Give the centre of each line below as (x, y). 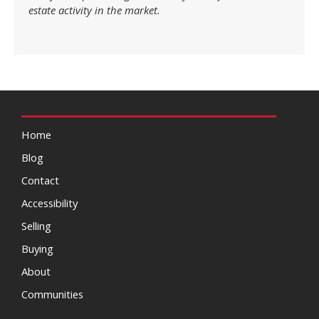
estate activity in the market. (94, 10)
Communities (52, 294)
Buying (37, 248)
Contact (40, 180)
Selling (36, 225)
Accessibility (49, 203)
